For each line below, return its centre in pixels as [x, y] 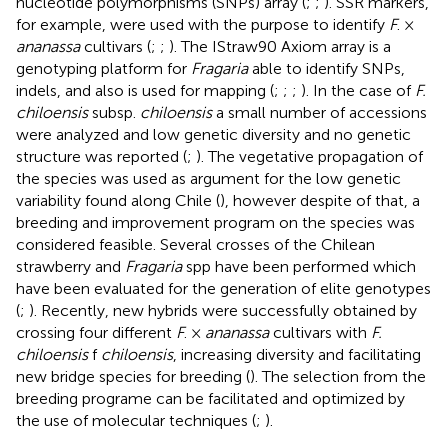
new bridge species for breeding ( [133, 376]
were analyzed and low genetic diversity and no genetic [213, 134]
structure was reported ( [101, 156]
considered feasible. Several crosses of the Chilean [195, 244]
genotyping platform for [103, 68]
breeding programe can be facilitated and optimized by [210, 398]
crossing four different [96, 332]
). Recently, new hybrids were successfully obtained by [223, 310]
